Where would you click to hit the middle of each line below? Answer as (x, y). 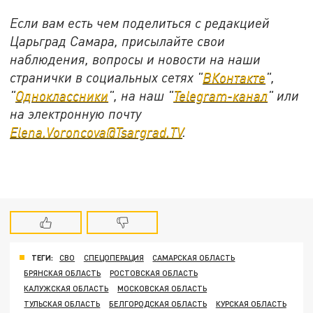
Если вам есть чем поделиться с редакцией (140, 22)
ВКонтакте (234, 77)
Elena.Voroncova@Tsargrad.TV (96, 131)
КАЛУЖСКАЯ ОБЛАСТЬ (66, 288)
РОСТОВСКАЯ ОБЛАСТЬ (154, 272)
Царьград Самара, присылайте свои (118, 41)
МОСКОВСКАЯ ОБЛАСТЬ (162, 288)
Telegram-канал (221, 95)
